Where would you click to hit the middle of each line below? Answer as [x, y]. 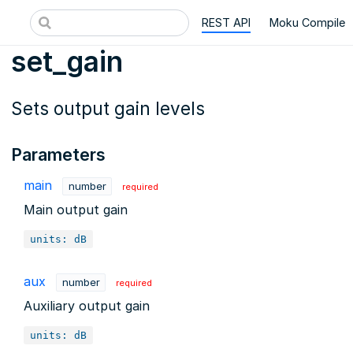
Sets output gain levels [108, 108]
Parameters [58, 154]
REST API [226, 23]
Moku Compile [307, 23]
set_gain [67, 61]
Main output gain [76, 209]
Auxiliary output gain [87, 305]
